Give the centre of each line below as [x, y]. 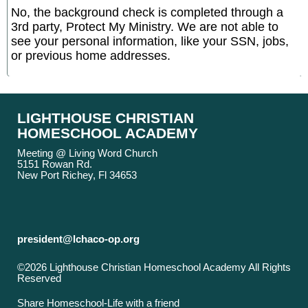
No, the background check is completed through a [147, 12]
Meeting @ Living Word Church [87, 154]
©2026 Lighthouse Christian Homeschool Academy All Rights [154, 268]
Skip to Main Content [74, 290]
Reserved [39, 279]
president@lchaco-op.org [78, 240]
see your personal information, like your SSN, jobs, [150, 41]
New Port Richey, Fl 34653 [77, 176]
